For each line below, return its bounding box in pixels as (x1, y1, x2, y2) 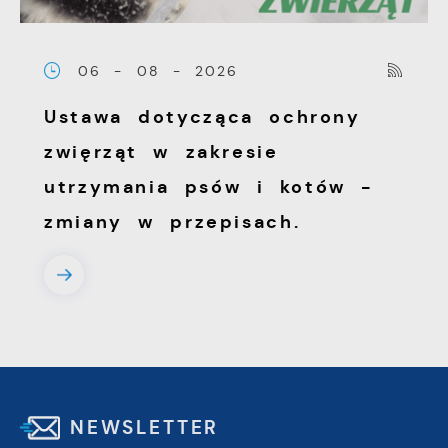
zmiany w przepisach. (44, 210, 301, 233)
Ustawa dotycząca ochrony (44, 105, 361, 128)
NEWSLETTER (70, 415, 220, 440)
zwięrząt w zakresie (44, 140, 279, 163)
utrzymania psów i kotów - (44, 175, 373, 198)
